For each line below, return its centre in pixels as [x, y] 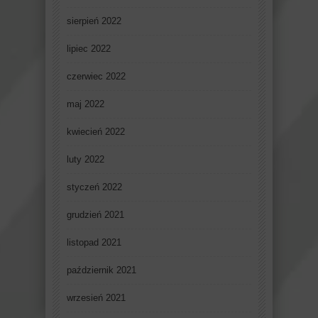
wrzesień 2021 [96, 298]
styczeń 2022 [94, 187]
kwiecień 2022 [96, 132]
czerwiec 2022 [96, 77]
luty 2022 [86, 160]
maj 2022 [86, 104]
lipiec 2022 [89, 49]
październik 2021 [102, 270]
